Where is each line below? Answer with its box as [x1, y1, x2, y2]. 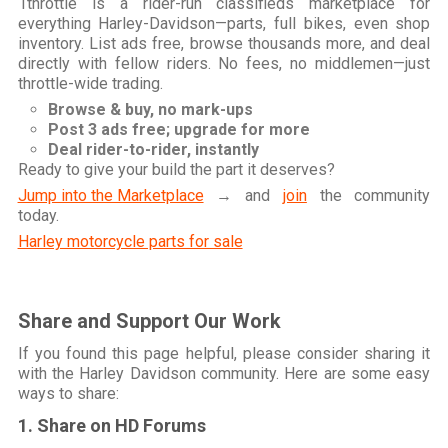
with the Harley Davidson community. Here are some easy [17, 364, 431, 384]
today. [17, 206, 59, 226]
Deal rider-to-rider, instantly [47, 140, 259, 160]
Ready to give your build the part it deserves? [17, 160, 335, 180]
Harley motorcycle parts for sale [17, 232, 243, 252]
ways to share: [17, 384, 119, 404]
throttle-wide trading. [17, 74, 163, 94]
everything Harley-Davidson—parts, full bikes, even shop [17, 14, 431, 34]
